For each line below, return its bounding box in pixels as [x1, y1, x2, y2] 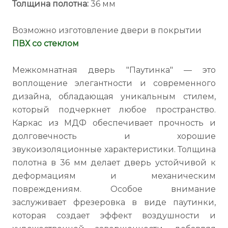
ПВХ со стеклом [12, 39, 79, 48]
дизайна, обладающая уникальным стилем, [12, 92, 216, 101]
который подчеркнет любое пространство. [12, 105, 216, 115]
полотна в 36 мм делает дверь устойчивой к [12, 158, 216, 167]
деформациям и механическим [12, 171, 216, 181]
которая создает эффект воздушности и [12, 211, 216, 220]
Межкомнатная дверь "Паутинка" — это [12, 65, 216, 75]
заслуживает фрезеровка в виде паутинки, [12, 197, 216, 207]
